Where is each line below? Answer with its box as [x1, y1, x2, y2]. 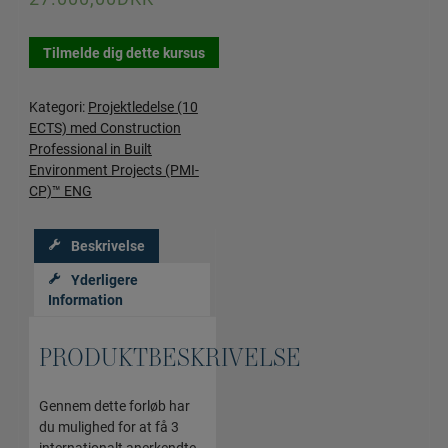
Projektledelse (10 [87, 97, 198, 117]
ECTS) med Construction [28, 118, 181, 138]
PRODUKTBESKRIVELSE [38, 339, 301, 374]
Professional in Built [28, 139, 152, 159]
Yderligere [70, 270, 138, 290]
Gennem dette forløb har [38, 395, 190, 415]
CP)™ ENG [28, 181, 92, 201]
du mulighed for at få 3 [38, 416, 179, 436]
